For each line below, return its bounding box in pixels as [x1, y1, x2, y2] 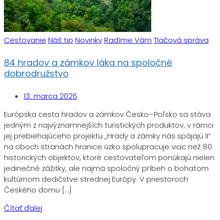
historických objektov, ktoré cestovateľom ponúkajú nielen [4, 152, 215, 163]
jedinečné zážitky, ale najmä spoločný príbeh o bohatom [4, 163, 209, 173]
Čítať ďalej [4, 202, 42, 213]
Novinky [75, 34, 102, 45]
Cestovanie [4, 34, 46, 45]
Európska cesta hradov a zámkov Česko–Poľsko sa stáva [4, 109, 211, 119]
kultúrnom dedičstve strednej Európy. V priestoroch [4, 173, 188, 184]
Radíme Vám [104, 34, 152, 45]
